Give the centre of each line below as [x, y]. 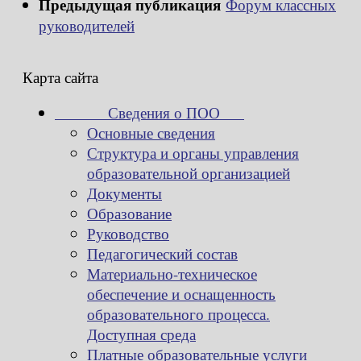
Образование [129, 214]
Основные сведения [151, 133]
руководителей [87, 25]
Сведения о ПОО [149, 113]
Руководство [128, 234]
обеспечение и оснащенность [181, 294]
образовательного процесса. [178, 314]
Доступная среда [141, 334]
